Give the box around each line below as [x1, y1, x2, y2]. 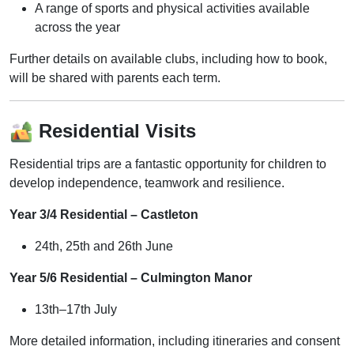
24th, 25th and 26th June [35, 239, 173, 253]
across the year [35, 21, 120, 34]
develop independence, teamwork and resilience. [9, 176, 284, 190]
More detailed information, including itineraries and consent [9, 334, 340, 348]
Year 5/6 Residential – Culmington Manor [9, 271, 252, 284]
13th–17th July [35, 303, 117, 316]
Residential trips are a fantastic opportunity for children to [9, 157, 326, 171]
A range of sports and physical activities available [35, 2, 310, 15]
